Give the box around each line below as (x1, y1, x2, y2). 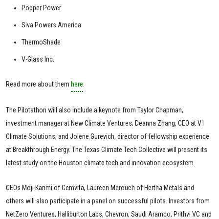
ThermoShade (22, 38, 61, 46)
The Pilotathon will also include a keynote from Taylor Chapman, (6, 106, 183, 114)
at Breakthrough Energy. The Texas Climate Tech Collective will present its (6, 145, 207, 153)
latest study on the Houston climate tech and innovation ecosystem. (6, 158, 195, 167)
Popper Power (22, 3, 61, 12)
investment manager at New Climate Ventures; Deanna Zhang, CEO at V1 (6, 119, 205, 127)
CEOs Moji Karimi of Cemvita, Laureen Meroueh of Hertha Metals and (6, 183, 194, 192)
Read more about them (6, 80, 71, 88)
